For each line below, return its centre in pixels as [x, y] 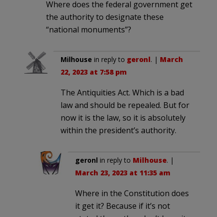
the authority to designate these [105, 17]
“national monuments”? [89, 30]
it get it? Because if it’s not [123, 206]
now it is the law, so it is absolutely [123, 118]
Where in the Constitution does [132, 194]
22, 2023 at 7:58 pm [94, 72]
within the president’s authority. [118, 131]
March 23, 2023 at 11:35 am [123, 173]
